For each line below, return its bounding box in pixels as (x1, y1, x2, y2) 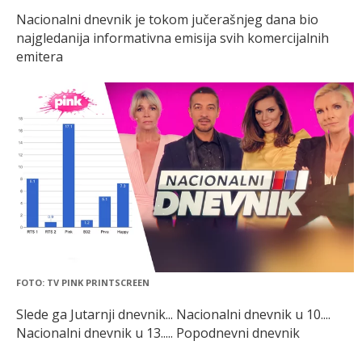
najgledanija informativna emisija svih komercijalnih (16, 29, 329, 48)
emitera (16, 48, 63, 66)
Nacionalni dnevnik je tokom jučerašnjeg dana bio (16, 11, 318, 29)
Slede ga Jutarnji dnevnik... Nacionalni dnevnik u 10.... (16, 305, 330, 324)
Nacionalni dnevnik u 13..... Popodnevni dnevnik (16, 324, 300, 343)
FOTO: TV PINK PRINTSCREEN (16, 276, 149, 289)
